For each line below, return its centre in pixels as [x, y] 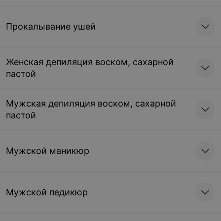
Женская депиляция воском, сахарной [90, 62]
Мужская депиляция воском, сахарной [91, 103]
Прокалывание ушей [51, 26]
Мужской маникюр [48, 151]
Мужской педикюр [47, 192]
